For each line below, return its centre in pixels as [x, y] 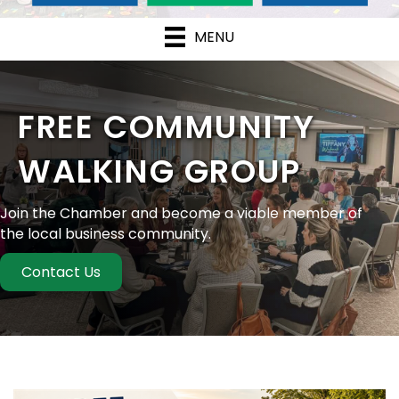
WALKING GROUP [159, 171]
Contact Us [61, 272]
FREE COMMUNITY [167, 126]
